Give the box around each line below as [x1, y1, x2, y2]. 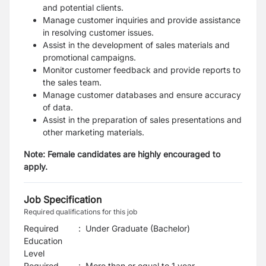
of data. [43, 102, 73, 112]
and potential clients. [43, 2, 123, 12]
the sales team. [43, 77, 102, 87]
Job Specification [24, 194, 102, 205]
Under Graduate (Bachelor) [85, 223, 190, 233]
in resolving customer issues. [43, 27, 154, 37]
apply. [24, 161, 47, 172]
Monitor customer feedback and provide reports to [43, 65, 240, 75]
